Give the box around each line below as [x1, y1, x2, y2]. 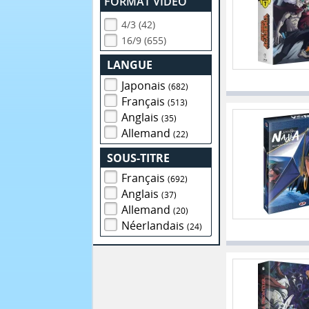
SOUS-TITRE [107, 150, 170, 166]
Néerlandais [121, 218, 188, 234]
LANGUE [107, 57, 153, 72]
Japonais [121, 77, 169, 93]
